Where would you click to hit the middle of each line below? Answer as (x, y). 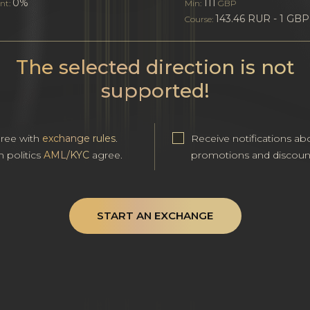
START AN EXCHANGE (155, 216)
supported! (155, 91)
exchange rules (79, 138)
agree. (106, 155)
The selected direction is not (155, 67)
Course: (200, 19)
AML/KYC (67, 155)
